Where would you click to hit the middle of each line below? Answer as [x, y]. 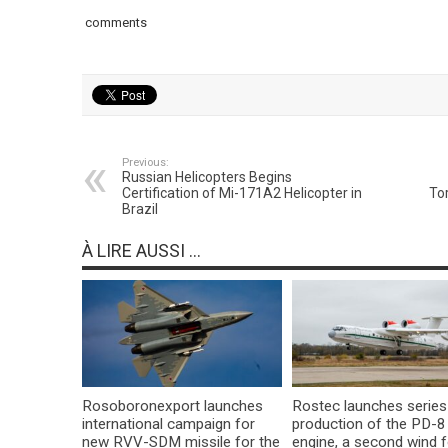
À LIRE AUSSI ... [141, 251]
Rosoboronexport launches [172, 405]
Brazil [139, 209]
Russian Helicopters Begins [206, 177]
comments [114, 23]
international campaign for [168, 423]
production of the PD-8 [368, 423]
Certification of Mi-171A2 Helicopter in [241, 193]
